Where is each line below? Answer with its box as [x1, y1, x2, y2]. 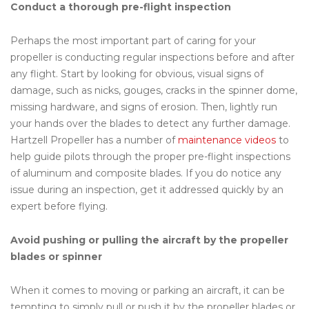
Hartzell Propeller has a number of [10, 133, 178, 146]
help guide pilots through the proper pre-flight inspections [10, 150, 290, 163]
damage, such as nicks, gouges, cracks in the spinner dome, [10, 83, 297, 97]
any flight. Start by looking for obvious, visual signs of [10, 67, 263, 80]
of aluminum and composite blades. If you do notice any [10, 166, 281, 179]
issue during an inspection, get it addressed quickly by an [10, 183, 283, 196]
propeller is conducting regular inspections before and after [10, 50, 295, 63]
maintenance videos [178, 133, 276, 146]
